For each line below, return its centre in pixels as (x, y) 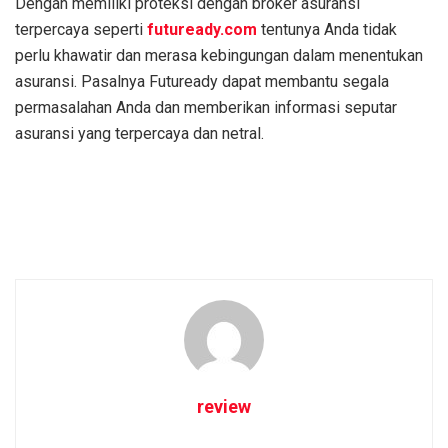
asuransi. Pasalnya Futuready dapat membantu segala (202, 82)
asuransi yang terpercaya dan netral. (139, 134)
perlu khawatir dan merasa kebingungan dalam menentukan (219, 56)
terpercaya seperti (81, 30)
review (224, 407)
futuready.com (204, 30)
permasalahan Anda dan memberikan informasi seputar (206, 108)
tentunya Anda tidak (329, 30)
